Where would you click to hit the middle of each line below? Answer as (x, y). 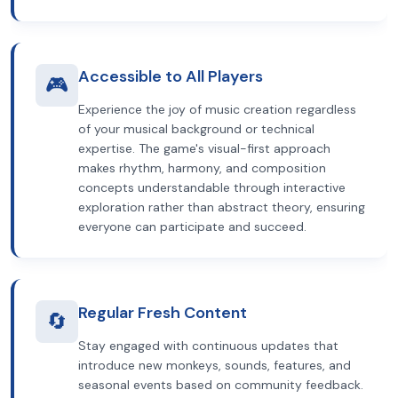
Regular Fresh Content (163, 313)
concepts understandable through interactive (212, 187)
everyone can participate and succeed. (192, 227)
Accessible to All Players (171, 76)
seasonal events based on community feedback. (221, 385)
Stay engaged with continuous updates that (208, 346)
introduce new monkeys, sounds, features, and (215, 365)
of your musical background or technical (196, 129)
